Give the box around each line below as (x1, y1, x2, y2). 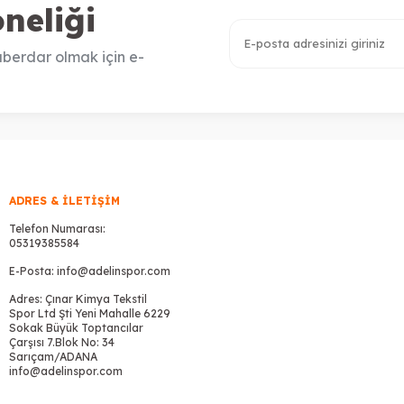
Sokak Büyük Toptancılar (9, 321, 144, 335)
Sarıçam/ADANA (9, 350, 98, 363)
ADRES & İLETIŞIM (9, 194, 121, 207)
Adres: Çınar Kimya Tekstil (9, 292, 148, 306)
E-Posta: (9, 264, 58, 278)
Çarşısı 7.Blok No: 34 (9, 335, 115, 349)
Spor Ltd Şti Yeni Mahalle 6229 (9, 307, 171, 320)
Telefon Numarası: (9, 222, 106, 235)
